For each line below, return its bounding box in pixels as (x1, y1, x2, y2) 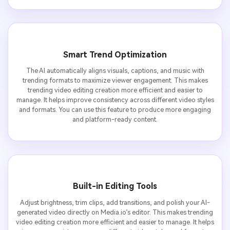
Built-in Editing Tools (73, 181, 157, 191)
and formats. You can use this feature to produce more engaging (19, 106, 211, 114)
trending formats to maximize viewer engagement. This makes (22, 76, 208, 85)
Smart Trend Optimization (63, 49, 167, 60)
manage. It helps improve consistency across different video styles (16, 96, 214, 104)
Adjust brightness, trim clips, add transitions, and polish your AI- (20, 199, 210, 206)
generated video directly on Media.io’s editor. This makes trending (17, 208, 213, 216)
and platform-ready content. (72, 116, 158, 124)
